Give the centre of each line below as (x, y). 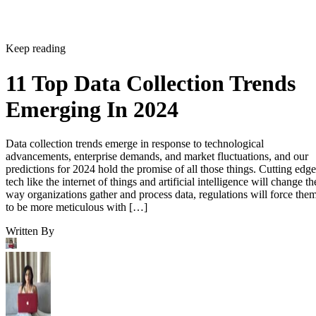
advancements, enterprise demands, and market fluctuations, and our (157, 114)
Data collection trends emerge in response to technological (135, 101)
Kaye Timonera (40, 286)
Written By (30, 188)
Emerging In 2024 (92, 66)
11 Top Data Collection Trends (151, 40)
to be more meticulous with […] (77, 164)
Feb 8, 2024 (32, 298)
